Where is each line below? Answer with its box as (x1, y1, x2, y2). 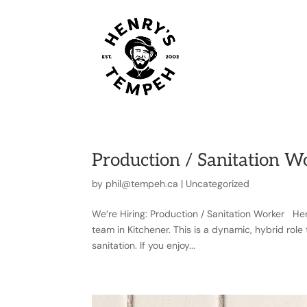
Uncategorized (186, 177, 250, 190)
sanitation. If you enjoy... (92, 239, 196, 251)
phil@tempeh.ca (106, 177, 179, 190)
